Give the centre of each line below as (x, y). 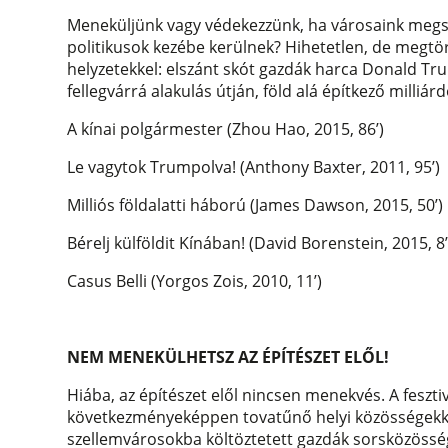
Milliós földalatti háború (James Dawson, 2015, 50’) (255, 205)
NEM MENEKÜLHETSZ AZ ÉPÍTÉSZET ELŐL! (228, 357)
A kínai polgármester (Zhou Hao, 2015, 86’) (226, 129)
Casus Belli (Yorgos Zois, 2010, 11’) (195, 281)
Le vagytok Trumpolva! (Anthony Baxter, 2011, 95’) (254, 167)
